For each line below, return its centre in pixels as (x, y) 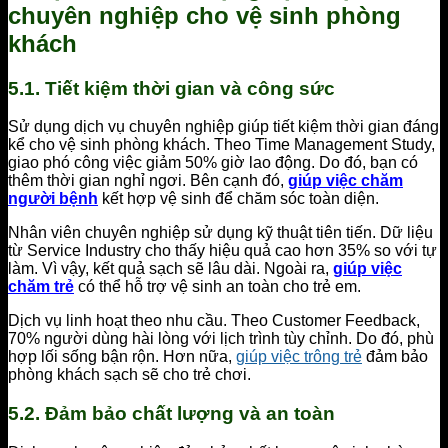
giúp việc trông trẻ (299, 357)
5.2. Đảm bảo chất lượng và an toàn (171, 414)
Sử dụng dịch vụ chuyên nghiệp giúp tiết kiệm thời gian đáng (223, 127)
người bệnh (53, 199)
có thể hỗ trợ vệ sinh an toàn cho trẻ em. (217, 287)
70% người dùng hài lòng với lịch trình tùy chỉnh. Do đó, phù (221, 339)
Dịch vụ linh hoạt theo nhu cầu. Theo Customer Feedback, (214, 321)
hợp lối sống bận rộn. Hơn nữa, (122, 357)
